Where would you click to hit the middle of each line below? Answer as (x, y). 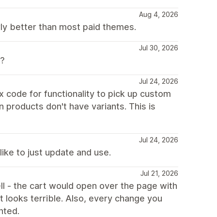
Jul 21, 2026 (159, 173)
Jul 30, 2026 (159, 48)
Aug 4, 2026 (159, 14)
